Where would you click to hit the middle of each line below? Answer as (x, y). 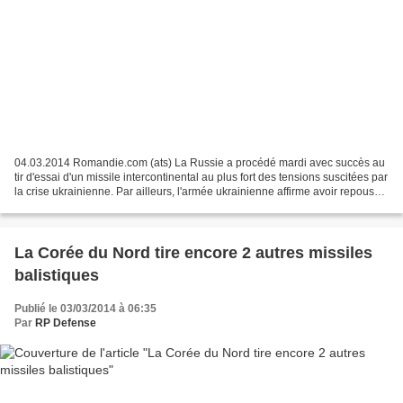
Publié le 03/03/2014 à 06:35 (85, 309)
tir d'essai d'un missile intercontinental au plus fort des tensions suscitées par (201, 178)
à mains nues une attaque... (82, 206)
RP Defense (66, 323)
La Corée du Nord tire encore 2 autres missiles (193, 253)
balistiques (57, 276)
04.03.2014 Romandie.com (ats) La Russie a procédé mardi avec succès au (200, 163)
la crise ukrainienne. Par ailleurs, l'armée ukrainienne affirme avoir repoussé (200, 192)
